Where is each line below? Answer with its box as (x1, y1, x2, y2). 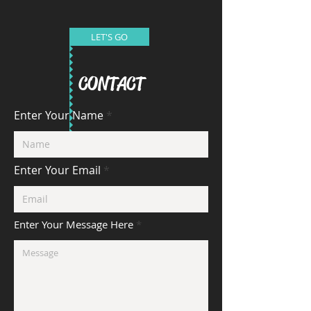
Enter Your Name (14, 108, 103, 123)
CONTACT (78, 72, 144, 96)
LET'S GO (91, 31, 128, 43)
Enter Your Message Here (14, 217, 133, 231)
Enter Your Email (14, 162, 101, 178)
